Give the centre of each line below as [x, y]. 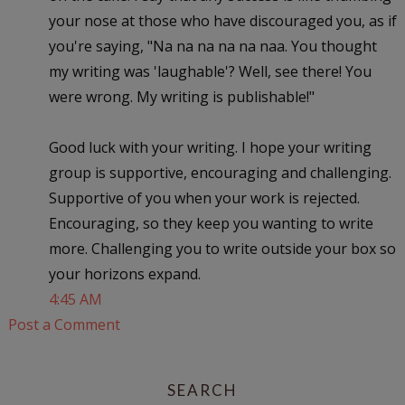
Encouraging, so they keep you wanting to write [211, 223]
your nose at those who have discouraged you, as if [222, 20]
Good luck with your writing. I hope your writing [210, 147]
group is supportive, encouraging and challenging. [220, 172]
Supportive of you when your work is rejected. [204, 198]
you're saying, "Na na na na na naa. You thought [212, 46]
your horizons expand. [124, 273]
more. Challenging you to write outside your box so [222, 248]
